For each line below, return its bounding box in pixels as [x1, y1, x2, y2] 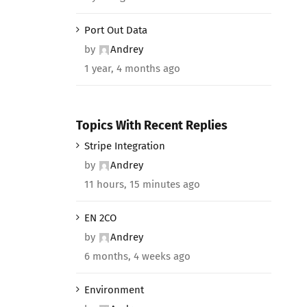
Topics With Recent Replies [75, 117, 228, 133]
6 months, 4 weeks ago [84, 250, 191, 263]
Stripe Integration [84, 140, 165, 153]
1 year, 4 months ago [84, 62, 180, 75]
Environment [84, 284, 144, 297]
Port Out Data [84, 23, 147, 36]
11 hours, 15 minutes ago [84, 178, 200, 191]
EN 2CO [84, 212, 116, 225]
